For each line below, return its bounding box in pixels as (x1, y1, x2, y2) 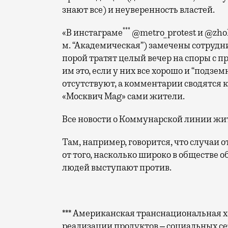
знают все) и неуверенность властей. (62, 4, 215, 15)
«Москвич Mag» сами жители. (62, 91, 185, 102)
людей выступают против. (62, 162, 172, 173)
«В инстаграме (62, 27, 123, 38)
